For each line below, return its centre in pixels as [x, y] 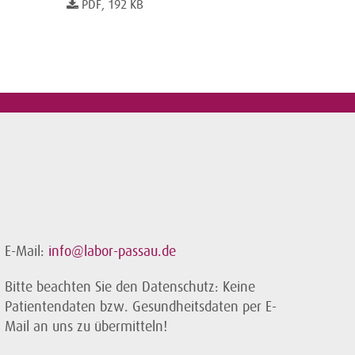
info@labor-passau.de [112, 251]
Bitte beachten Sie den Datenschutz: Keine [130, 286]
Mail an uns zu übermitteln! [86, 326]
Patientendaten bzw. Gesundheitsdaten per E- [141, 306]
